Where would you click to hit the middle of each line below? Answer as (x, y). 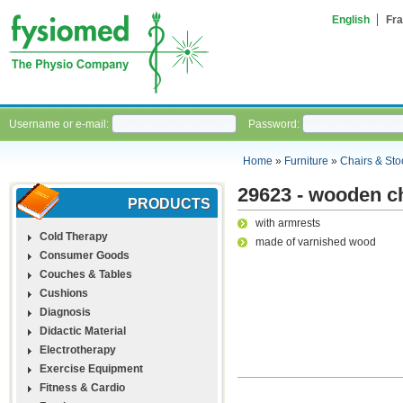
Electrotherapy (78, 349)
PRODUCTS (169, 203)
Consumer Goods (85, 255)
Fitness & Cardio (82, 387)
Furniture (306, 161)
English (351, 20)
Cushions (64, 293)
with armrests (287, 223)
